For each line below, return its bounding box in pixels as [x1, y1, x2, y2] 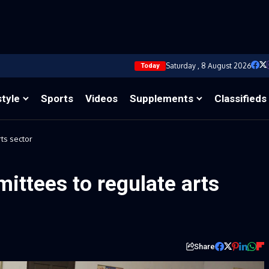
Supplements [130, 92, 194, 104]
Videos [85, 92, 118, 104]
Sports [41, 92, 74, 104]
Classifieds [214, 92, 267, 104]
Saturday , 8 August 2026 [166, 61, 251, 70]
